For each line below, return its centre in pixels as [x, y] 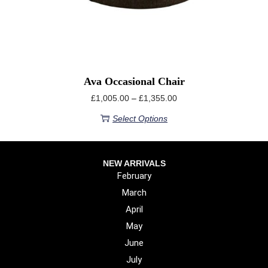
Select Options [140, 118]
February [134, 176]
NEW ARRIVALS [134, 163]
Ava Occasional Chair [134, 81]
